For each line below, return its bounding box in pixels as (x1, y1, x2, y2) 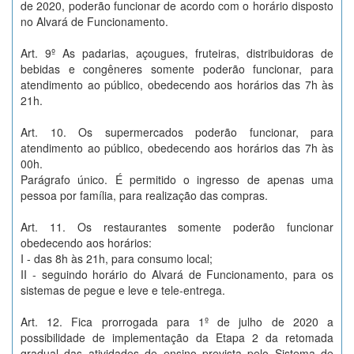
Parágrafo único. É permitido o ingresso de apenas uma (21, 171, 333, 187)
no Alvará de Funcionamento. (21, 13, 168, 29)
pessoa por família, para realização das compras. (21, 187, 268, 203)
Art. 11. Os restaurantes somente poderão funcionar (21, 219, 333, 235)
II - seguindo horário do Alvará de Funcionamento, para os (21, 266, 333, 282)
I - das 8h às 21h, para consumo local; (21, 250, 213, 266)
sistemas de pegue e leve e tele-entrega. (21, 282, 225, 298)
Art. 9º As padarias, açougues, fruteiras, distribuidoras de (21, 45, 333, 61)
